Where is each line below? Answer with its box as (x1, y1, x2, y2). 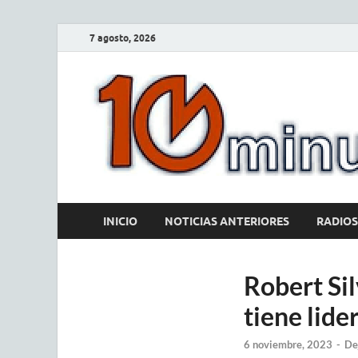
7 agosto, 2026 (89, 31, 156, 44)
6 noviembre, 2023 (243, 338, 332, 352)
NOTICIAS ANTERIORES (165, 214, 289, 228)
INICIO (103, 214, 137, 228)
